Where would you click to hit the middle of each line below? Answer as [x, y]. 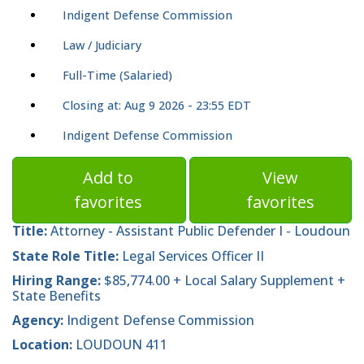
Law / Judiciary [102, 45]
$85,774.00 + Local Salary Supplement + [223, 280]
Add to [108, 178]
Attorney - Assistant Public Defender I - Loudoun [199, 231]
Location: [44, 345]
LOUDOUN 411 [121, 345]
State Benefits [56, 295]
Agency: [38, 321]
